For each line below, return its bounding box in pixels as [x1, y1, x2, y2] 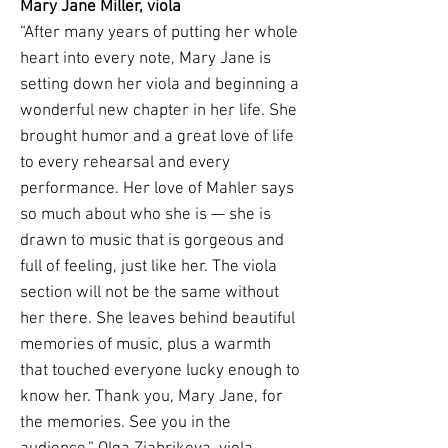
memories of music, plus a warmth [20, 335, 271, 355]
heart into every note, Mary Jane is [20, 49, 271, 69]
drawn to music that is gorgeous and [20, 231, 284, 251]
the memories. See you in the [20, 413, 231, 433]
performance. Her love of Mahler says [20, 179, 294, 199]
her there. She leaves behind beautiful [20, 309, 295, 329]
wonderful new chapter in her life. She [20, 101, 297, 121]
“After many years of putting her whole [20, 23, 298, 43]
